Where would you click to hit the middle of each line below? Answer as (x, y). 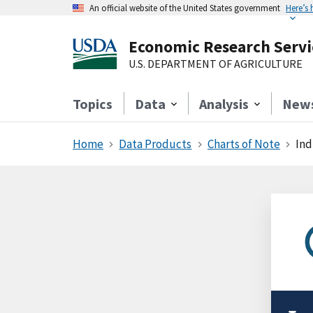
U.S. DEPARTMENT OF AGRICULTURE (216, 64)
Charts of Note (243, 144)
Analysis (224, 104)
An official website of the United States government (185, 8)
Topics (93, 104)
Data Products (155, 144)
